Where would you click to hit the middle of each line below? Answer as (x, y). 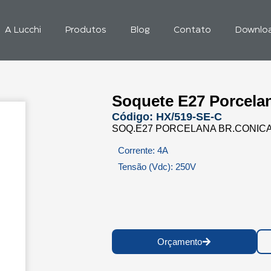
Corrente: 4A (143, 150)
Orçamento (180, 242)
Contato (192, 30)
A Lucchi (23, 30)
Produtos (86, 30)
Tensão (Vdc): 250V (157, 167)
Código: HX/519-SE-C (167, 117)
